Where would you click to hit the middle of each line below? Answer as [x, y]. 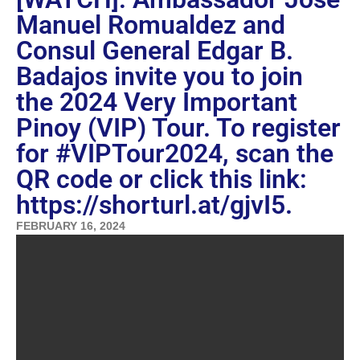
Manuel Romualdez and [151, 25]
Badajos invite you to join [160, 77]
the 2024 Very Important [157, 102]
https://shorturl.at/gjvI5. [154, 205]
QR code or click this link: [162, 180]
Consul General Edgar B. [155, 51]
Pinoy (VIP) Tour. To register [178, 128]
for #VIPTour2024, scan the [175, 154]
